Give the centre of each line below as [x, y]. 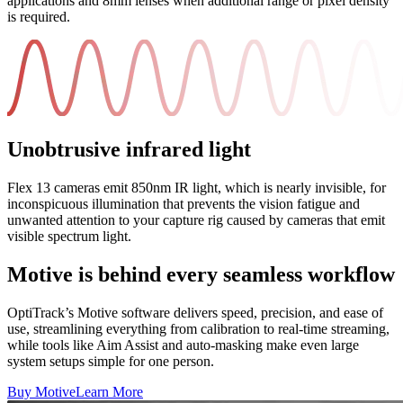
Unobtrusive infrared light [129, 150]
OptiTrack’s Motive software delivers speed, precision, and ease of [195, 312]
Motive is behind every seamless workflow [201, 274]
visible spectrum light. [69, 237]
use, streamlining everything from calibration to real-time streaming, [198, 328]
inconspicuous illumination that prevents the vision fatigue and [184, 204]
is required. [39, 17]
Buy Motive [41, 391]
